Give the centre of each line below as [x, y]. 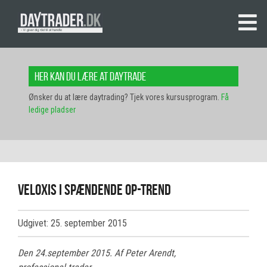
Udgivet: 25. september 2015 [72, 223]
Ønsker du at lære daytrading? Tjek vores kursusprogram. [125, 97]
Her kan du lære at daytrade [90, 77]
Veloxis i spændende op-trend [94, 190]
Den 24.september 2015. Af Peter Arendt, [97, 253]
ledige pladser [52, 110]
